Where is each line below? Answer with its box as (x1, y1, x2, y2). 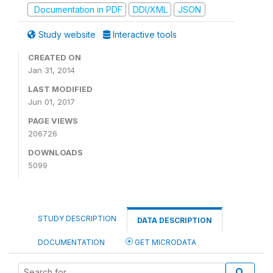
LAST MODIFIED (28, 84, 93, 94)
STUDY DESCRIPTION (38, 214, 116, 223)
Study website (36, 29, 98, 40)
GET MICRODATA (133, 238, 196, 247)
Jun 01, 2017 (28, 97, 75, 107)
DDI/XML (132, 4, 168, 15)
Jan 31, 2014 (28, 65, 75, 75)
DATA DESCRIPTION (137, 216, 212, 225)
